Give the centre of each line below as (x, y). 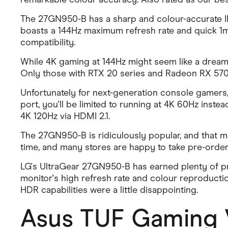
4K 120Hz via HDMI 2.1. (65, 116)
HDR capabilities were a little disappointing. (109, 190)
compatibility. (48, 42)
